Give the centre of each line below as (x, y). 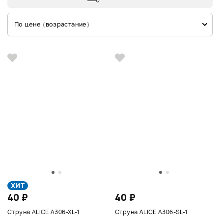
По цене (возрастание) (52, 24)
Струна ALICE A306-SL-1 (151, 212)
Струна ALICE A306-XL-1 (43, 212)
